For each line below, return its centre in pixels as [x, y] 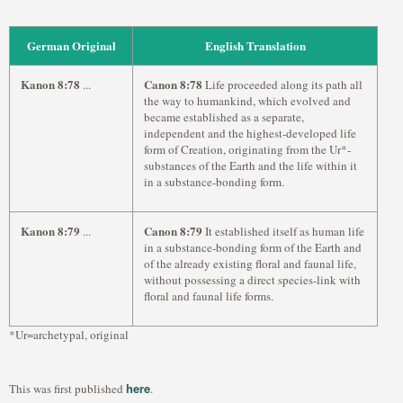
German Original [71, 45]
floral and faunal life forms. [209, 296]
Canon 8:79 [173, 231]
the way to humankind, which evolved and [247, 101]
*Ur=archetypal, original [69, 335]
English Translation [255, 45]
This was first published [67, 389]
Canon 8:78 [173, 84]
